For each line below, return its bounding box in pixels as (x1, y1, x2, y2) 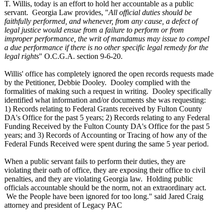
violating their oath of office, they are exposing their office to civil (4, 166, 205, 174)
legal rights (4, 52, 39, 60)
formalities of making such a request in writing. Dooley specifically (4, 87, 212, 95)
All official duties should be (109, 8, 192, 17)
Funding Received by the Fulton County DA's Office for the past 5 (4, 122, 210, 130)
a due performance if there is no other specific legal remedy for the (4, 43, 208, 52)
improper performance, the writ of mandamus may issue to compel (4, 35, 209, 43)
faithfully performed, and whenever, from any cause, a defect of (4, 17, 198, 25)
